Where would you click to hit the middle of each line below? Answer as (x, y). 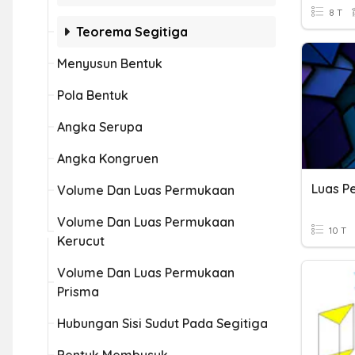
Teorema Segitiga (132, 32)
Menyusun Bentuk (110, 63)
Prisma (78, 292)
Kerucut (81, 241)
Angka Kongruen (108, 158)
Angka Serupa (100, 127)
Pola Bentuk (93, 95)
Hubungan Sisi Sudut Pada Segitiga (162, 323)
